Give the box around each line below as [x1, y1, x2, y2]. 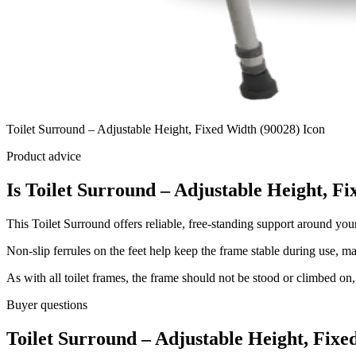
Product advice [6, 149, 81, 164]
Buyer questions [6, 298, 87, 312]
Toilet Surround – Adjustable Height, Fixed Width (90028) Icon [6, 122, 325, 137]
